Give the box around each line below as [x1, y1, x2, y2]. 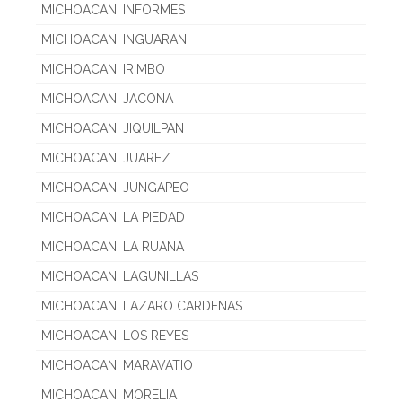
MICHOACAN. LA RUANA [41, 240, 184, 255]
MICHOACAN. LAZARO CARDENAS [41, 299, 242, 314]
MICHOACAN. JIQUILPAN [41, 121, 184, 136]
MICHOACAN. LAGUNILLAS [41, 269, 198, 284]
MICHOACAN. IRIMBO [41, 62, 165, 77]
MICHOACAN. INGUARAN [41, 32, 187, 48]
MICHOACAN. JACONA [41, 92, 173, 107]
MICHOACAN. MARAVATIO [41, 358, 193, 373]
